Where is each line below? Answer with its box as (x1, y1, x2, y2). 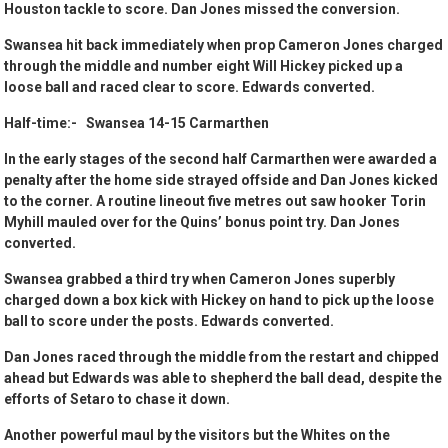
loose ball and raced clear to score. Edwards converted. (4, 79, 376, 96)
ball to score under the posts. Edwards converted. (4, 313, 335, 330)
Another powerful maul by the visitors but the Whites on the (4, 427, 391, 444)
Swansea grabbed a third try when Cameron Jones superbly (4, 271, 396, 288)
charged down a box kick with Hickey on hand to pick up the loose (4, 292, 435, 309)
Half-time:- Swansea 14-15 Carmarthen (4, 115, 270, 132)
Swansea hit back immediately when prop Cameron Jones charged (4, 37, 444, 54)
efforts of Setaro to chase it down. (4, 391, 231, 408)
